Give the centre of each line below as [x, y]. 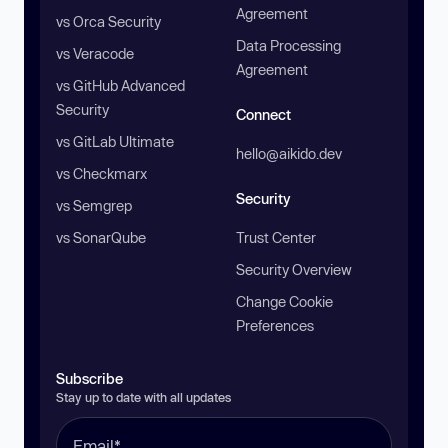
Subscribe [89, 378]
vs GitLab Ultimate [115, 141]
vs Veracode [95, 53]
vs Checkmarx [101, 173]
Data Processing [288, 45]
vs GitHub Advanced [120, 85]
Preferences [275, 325]
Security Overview [294, 269]
